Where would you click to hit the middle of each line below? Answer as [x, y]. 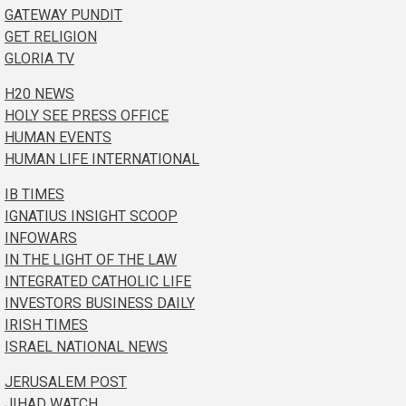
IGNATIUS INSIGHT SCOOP [91, 216]
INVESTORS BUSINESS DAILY [100, 303]
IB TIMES [34, 194]
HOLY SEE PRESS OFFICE [87, 115]
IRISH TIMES [46, 324]
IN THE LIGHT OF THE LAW [91, 259]
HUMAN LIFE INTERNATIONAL [102, 159]
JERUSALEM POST [66, 382]
